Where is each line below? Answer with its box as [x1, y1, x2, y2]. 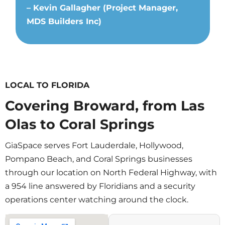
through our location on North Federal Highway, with [5, 168, 217, 178]
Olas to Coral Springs [5, 116, 154, 133]
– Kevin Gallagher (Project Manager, [27, 3, 178, 13]
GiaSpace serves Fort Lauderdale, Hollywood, [5, 141, 183, 151]
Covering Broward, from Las [5, 97, 204, 115]
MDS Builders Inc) [27, 17, 101, 27]
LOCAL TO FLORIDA [5, 80, 89, 90]
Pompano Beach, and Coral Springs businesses [5, 154, 192, 164]
